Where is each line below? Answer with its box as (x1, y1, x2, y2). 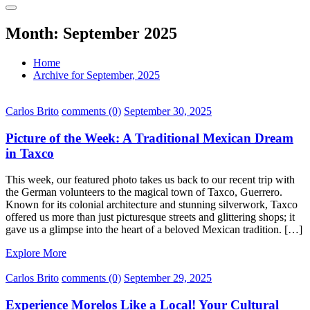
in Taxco (6, 145, 54, 161)
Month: (6, 24, 63, 42)
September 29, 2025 (124, 272, 212, 284)
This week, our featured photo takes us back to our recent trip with (6, 174, 295, 186)
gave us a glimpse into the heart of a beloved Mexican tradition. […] (6, 224, 302, 236)
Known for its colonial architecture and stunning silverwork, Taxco (6, 199, 298, 211)
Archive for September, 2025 (33, 69, 160, 81)
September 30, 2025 (124, 104, 212, 117)
